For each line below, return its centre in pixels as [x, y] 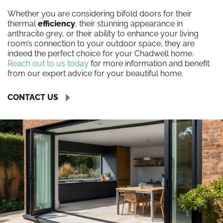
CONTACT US [33, 97]
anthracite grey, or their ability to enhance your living [103, 34]
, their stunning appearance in [129, 24]
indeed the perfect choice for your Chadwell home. [101, 54]
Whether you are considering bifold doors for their [100, 14]
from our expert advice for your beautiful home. [95, 73]
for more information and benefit [149, 63]
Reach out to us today [48, 63]
